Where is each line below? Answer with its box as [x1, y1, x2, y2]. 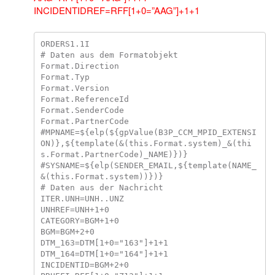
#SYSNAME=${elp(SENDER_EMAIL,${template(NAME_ [40, 160, 257, 170]
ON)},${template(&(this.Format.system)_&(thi [40, 138, 252, 148]
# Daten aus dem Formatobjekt [40, 50, 178, 60]
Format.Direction [40, 61, 119, 71]
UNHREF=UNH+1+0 [40, 204, 109, 214]
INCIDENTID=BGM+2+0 [40, 260, 129, 269]
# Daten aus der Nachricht [40, 182, 163, 192]
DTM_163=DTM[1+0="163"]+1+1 [40, 238, 168, 247]
